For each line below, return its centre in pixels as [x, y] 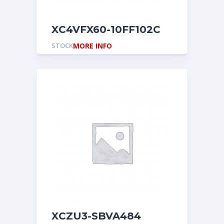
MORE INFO [92, 46]
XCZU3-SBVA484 [110, 216]
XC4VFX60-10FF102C [106, 29]
